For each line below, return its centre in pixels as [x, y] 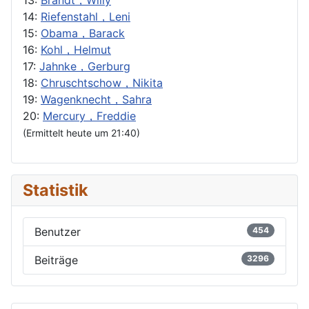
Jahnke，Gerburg [85, 66]
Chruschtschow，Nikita [102, 82]
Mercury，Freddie [89, 116]
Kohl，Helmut [76, 49]
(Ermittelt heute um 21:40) [81, 132]
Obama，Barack [83, 33]
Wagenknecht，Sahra [96, 99]
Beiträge [56, 260]
